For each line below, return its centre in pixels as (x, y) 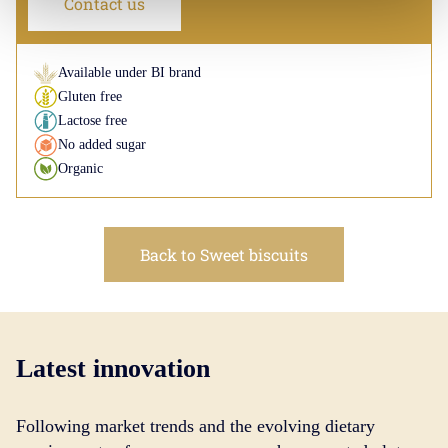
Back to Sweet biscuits (224, 255)
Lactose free (92, 120)
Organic (80, 168)
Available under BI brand (129, 72)
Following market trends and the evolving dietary (196, 425)
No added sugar (101, 144)
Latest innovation (113, 369)
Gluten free (89, 96)
